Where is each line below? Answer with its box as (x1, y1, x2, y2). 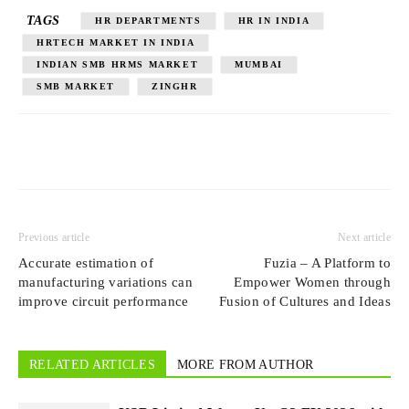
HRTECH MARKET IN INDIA (37, 37, 195, 47)
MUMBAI (235, 59, 283, 69)
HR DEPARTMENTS (95, 16, 202, 26)
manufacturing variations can (18, 275, 193, 289)
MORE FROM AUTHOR (177, 358, 314, 372)
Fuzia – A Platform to (264, 256, 391, 270)
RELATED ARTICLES (29, 358, 156, 372)
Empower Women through (234, 275, 391, 289)
